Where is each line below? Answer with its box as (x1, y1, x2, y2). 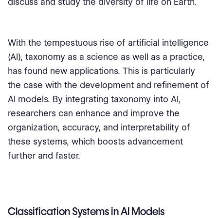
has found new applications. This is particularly (8, 66, 195, 76)
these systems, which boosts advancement (8, 136, 183, 146)
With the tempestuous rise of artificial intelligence (8, 37, 209, 48)
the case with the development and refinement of (8, 80, 209, 90)
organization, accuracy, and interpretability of (8, 122, 190, 132)
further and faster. (8, 150, 80, 161)
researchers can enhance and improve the (8, 108, 180, 118)
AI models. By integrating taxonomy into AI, (8, 94, 181, 104)
